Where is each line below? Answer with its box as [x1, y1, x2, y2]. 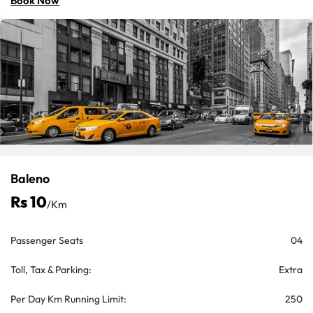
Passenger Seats [10, 234, 83, 247]
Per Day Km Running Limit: [10, 293, 126, 305]
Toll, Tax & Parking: [10, 263, 92, 276]
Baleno [10, 170, 50, 187]
